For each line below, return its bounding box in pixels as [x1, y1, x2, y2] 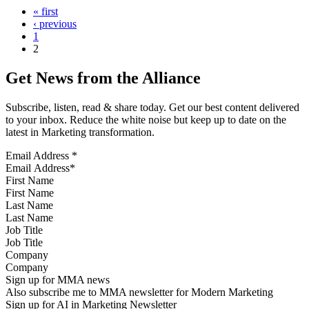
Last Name [6, 199, 53, 211]
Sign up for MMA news [6, 273, 110, 286]
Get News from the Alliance [6, 68, 201, 87]
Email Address [6, 149, 72, 161]
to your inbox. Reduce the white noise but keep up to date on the [6, 113, 286, 126]
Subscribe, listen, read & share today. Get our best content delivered [6, 101, 299, 113]
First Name [6, 174, 54, 186]
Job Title [6, 223, 43, 236]
